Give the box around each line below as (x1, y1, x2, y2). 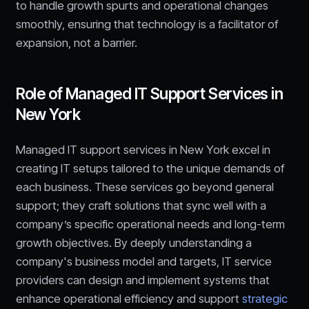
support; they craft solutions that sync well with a (15, 198, 266, 212)
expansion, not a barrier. (15, 36, 137, 50)
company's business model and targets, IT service (15, 254, 272, 268)
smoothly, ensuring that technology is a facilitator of (15, 17, 278, 32)
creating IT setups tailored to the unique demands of (15, 161, 284, 175)
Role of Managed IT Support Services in (15, 84, 283, 103)
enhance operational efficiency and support (15, 291, 242, 306)
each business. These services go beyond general (15, 179, 274, 194)
